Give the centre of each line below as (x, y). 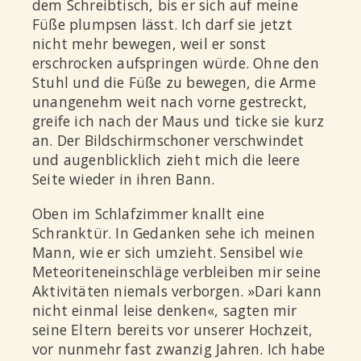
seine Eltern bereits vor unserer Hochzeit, (173, 330)
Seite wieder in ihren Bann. (124, 178)
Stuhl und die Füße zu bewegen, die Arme (174, 82)
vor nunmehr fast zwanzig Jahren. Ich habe (179, 349)
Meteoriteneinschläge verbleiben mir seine (177, 272)
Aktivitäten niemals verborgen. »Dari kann (177, 291)
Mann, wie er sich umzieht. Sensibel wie (168, 253)
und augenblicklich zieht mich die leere (166, 159)
